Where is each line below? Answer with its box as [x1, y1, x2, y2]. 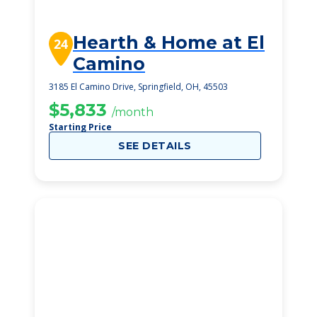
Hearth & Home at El [73, 32, 265, 53]
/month [112, 105, 154, 119]
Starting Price [49, 121, 112, 133]
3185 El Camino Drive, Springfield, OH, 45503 [49, 81, 228, 93]
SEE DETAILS [118, 139, 192, 152]
